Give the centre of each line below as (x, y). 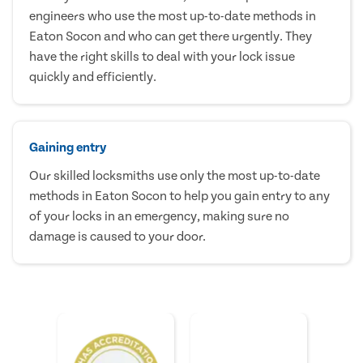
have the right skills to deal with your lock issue (162, 56)
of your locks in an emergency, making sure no (159, 216)
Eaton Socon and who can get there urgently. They (171, 36)
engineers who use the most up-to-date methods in (173, 16)
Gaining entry (68, 147)
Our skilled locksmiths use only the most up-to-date (175, 175)
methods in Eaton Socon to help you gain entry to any (179, 196)
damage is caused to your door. (117, 236)
